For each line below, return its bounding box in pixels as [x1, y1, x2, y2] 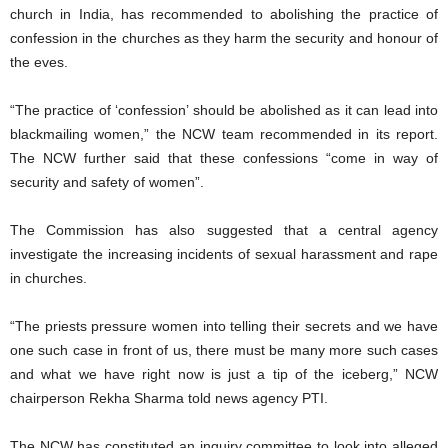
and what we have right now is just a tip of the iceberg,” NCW [10, 365, 438, 382]
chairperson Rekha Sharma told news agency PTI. [10, 389, 328, 406]
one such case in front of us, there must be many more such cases [10, 341, 438, 358]
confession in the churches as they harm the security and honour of [10, 29, 438, 46]
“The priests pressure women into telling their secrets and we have [10, 317, 438, 334]
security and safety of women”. [10, 173, 204, 190]
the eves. [10, 53, 68, 70]
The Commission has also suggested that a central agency [10, 221, 438, 238]
